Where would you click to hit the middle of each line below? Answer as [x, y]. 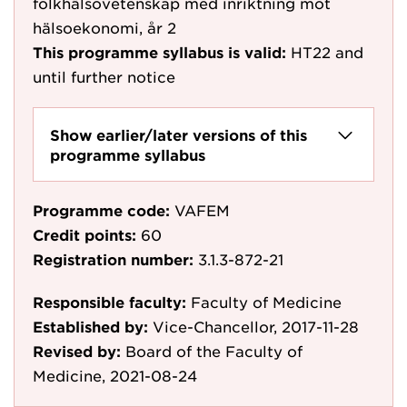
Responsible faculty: [109, 302]
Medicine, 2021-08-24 [115, 375]
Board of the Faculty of [214, 351]
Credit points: [84, 234]
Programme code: [101, 210]
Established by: [90, 326]
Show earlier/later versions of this [179, 134]
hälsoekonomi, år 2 [104, 27]
